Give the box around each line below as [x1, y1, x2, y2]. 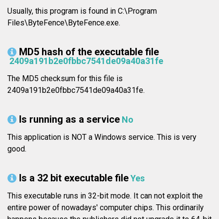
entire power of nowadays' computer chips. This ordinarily [7, 203, 204, 213]
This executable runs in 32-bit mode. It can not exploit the [7, 191, 203, 201]
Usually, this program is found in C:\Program [7, 6, 157, 16]
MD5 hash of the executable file [19, 46, 159, 58]
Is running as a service [19, 113, 120, 126]
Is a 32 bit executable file [19, 172, 129, 184]
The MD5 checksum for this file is [7, 74, 123, 84]
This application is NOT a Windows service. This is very [7, 132, 197, 142]
